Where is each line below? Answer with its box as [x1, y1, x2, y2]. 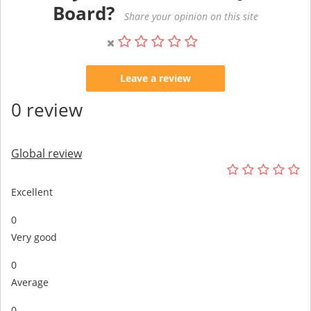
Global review [11, 145, 82, 161]
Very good [11, 230, 57, 244]
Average [11, 275, 49, 289]
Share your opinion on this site [124, 9, 258, 23]
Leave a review [120, 71, 191, 85]
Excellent [11, 185, 53, 199]
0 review [11, 96, 83, 122]
